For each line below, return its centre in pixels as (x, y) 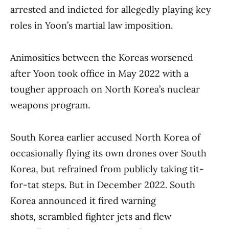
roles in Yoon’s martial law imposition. (91, 25)
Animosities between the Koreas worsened (102, 58)
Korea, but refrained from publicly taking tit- (107, 169)
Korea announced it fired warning (83, 201)
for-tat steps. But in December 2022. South (103, 185)
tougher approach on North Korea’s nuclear (105, 89)
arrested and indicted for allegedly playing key (111, 9)
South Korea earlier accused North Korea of (105, 137)
